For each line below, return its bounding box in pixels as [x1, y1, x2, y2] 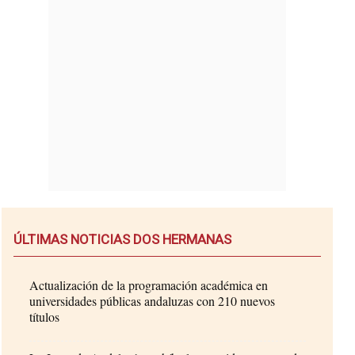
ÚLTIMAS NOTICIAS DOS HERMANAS [13, 231, 232, 247]
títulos [29, 307, 60, 325]
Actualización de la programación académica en [29, 276, 269, 293]
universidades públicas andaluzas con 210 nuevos [29, 292, 276, 309]
